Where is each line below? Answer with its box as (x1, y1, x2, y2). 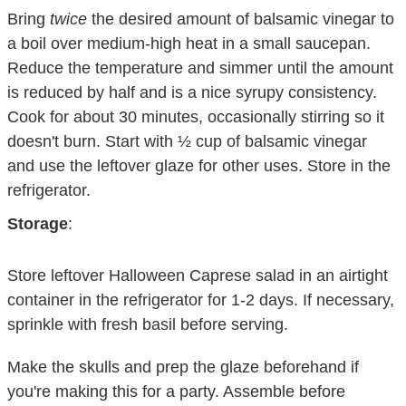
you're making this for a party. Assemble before (7, 382, 346, 401)
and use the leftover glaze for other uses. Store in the (7, 156, 391, 175)
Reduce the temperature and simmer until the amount (7, 58, 394, 77)
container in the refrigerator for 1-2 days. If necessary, (7, 290, 395, 309)
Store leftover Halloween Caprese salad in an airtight (7, 266, 389, 285)
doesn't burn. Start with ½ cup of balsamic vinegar (7, 131, 368, 150)
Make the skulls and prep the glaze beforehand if (7, 357, 360, 376)
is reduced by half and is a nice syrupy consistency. (7, 82, 378, 101)
